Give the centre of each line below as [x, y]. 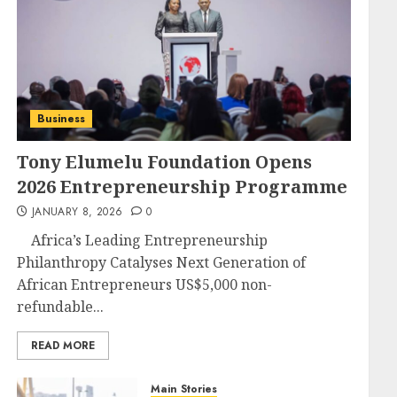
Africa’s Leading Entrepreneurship [143, 240]
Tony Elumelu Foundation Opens [165, 162]
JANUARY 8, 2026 [77, 212]
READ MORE [63, 346]
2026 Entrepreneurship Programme [183, 187]
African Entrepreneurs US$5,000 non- [145, 284]
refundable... [61, 307]
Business [62, 119]
